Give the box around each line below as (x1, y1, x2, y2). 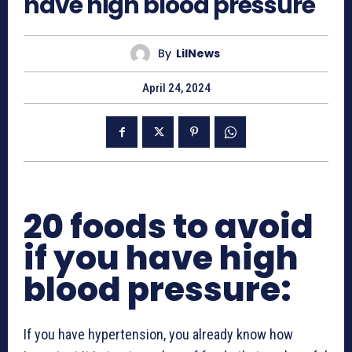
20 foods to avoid (24, 203, 313, 250)
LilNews (175, 46, 220, 62)
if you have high (24, 235, 299, 281)
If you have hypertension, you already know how (24, 326, 293, 343)
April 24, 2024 (141, 81, 211, 95)
